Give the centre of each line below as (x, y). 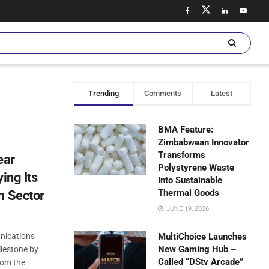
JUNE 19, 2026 (187, 209)
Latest (221, 93)
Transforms (182, 155)
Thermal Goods (189, 193)
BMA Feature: (186, 130)
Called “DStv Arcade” (201, 262)
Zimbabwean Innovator (204, 142)
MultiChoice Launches (203, 237)
